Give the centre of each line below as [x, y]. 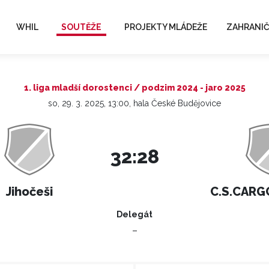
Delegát [134, 214]
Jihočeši [29, 192]
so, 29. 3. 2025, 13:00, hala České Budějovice [134, 103]
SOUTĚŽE [81, 27]
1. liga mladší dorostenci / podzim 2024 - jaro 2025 [134, 88]
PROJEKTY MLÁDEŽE [165, 27]
